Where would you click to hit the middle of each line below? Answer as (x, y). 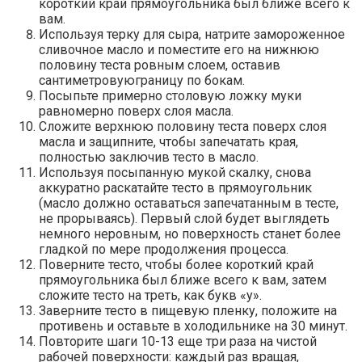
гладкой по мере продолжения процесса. (164, 250)
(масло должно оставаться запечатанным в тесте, (189, 204)
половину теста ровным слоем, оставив (160, 65)
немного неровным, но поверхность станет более (190, 234)
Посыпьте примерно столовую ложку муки (170, 96)
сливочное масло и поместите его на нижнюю (179, 50)
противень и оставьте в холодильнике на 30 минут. (193, 326)
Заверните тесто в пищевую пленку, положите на (188, 311)
